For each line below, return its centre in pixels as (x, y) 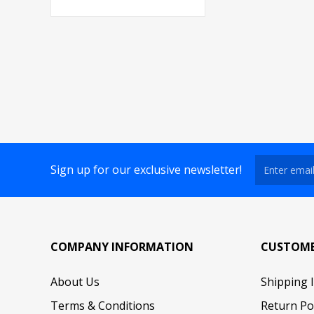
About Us (75, 281)
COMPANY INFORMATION (122, 246)
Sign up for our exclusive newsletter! (146, 170)
